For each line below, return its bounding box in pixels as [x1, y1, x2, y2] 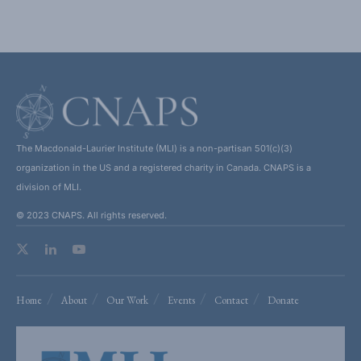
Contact [214, 293, 248, 307]
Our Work [106, 293, 148, 307]
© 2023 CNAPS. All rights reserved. [16, 209, 167, 221]
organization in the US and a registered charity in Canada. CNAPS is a [16, 161, 311, 173]
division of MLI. [16, 180, 81, 193]
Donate [268, 293, 299, 307]
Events [168, 293, 195, 307]
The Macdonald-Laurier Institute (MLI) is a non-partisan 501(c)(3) [16, 142, 293, 154]
